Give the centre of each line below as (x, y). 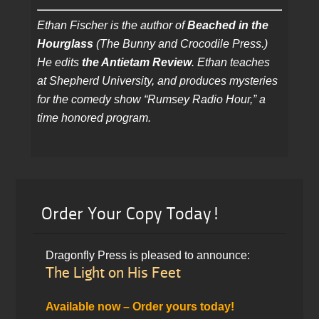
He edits (60, 63)
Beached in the (228, 26)
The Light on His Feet (113, 272)
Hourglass (66, 44)
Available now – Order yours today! (140, 306)
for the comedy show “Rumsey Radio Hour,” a (152, 100)
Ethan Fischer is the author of (113, 26)
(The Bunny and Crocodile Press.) (181, 44)
